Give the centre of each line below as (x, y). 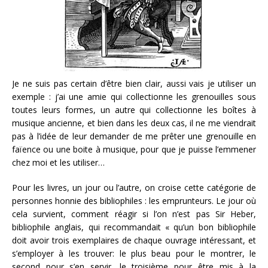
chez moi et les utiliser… (58, 162)
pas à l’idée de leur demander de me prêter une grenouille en (134, 136)
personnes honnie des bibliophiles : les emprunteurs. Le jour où (134, 201)
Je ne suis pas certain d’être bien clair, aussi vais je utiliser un (134, 83)
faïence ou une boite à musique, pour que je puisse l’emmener (134, 149)
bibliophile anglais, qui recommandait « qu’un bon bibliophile (134, 227)
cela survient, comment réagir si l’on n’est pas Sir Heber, (134, 214)
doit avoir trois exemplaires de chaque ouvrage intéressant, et (134, 240)
